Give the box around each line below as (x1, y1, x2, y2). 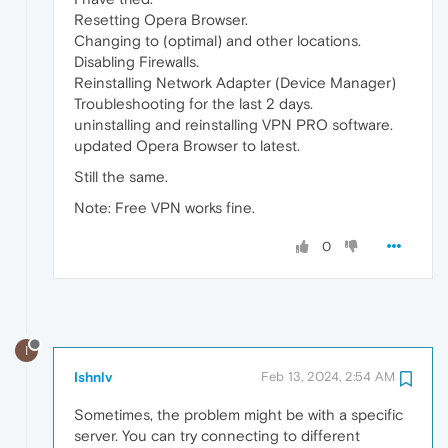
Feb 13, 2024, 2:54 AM (261, 369, 395, 385)
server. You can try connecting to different (74, 427, 360, 445)
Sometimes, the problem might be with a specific (74, 406, 403, 424)
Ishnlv (74, 369, 112, 386)
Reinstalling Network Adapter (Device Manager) (74, 73, 396, 91)
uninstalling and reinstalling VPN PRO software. (74, 115, 393, 133)
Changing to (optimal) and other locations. (74, 31, 361, 49)
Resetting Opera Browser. (74, 10, 248, 28)
